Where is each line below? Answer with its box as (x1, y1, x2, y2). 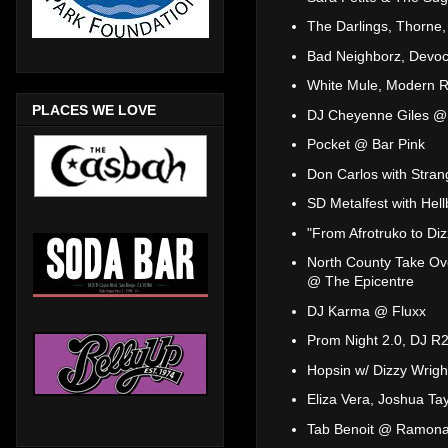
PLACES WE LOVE (32, 101, 156, 118)
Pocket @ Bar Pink (307, 136, 425, 153)
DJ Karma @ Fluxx (307, 302, 426, 319)
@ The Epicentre (307, 273, 414, 290)
